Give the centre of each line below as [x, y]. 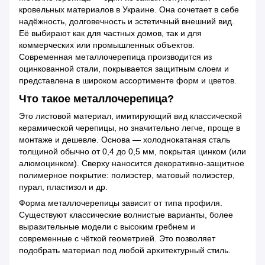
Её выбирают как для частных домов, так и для [110, 33]
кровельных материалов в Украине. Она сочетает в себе [129, 9]
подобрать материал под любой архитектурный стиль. [125, 251]
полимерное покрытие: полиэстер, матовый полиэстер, [127, 175]
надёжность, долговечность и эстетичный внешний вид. [127, 21]
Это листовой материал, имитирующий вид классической [130, 116]
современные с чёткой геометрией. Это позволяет [117, 239]
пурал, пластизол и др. [63, 187]
